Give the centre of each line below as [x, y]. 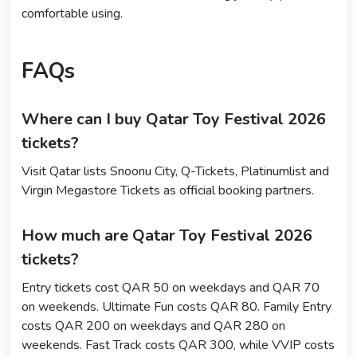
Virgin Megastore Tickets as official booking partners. [168, 190]
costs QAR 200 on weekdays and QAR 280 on [153, 326]
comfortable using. [72, 13]
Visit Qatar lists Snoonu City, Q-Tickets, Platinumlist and [175, 171]
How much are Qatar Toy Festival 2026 [167, 235]
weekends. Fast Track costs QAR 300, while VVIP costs [178, 345]
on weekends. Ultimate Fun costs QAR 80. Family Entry [177, 306]
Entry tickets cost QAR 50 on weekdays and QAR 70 [171, 287]
